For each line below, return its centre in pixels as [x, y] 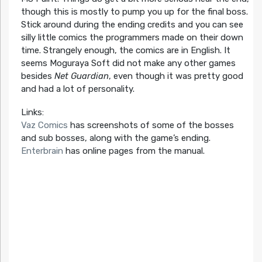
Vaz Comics [44, 125]
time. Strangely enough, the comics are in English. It [125, 51]
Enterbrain [42, 151]
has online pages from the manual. [134, 151]
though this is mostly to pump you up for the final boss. [134, 12]
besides [37, 76]
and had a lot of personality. [77, 89]
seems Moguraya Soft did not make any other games [128, 63]
